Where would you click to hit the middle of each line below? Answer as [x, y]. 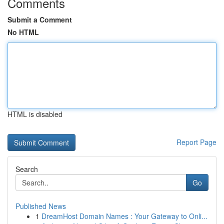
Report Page [196, 142]
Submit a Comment [40, 19]
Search [27, 169]
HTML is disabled [35, 114]
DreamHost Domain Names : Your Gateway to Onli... [124, 216]
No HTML [23, 32]
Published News [41, 206]
